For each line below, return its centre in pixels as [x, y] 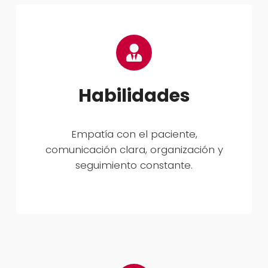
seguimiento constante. [134, 165]
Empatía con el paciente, [134, 134]
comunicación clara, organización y [134, 150]
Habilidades [134, 95]
